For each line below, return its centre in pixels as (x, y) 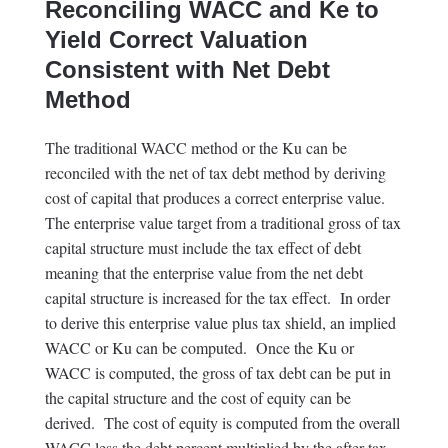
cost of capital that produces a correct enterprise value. (217, 197)
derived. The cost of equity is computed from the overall (222, 422)
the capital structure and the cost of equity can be (197, 397)
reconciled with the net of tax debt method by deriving (215, 172)
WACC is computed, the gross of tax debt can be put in (217, 372)
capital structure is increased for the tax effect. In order (217, 297)
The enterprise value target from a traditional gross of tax (222, 222)
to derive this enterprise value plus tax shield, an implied (220, 322)
